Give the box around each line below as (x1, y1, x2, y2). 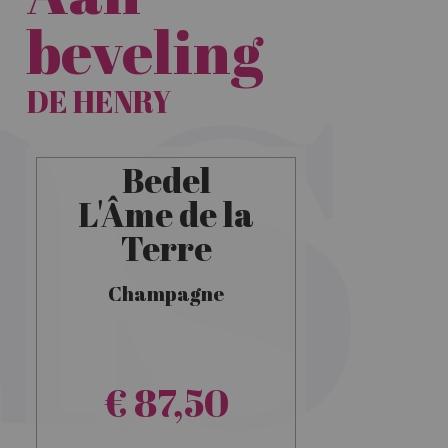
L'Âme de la (78, 191, 254, 237)
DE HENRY (26, 81, 171, 122)
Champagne (108, 280, 224, 307)
